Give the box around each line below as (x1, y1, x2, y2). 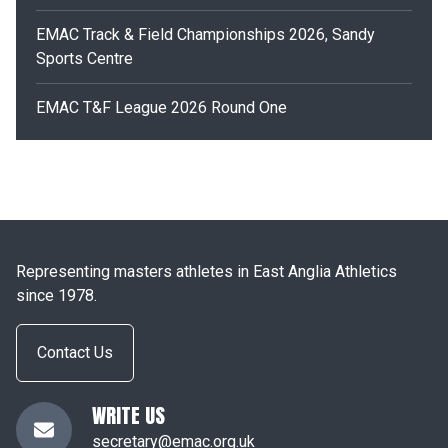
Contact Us (37, 343, 113, 362)
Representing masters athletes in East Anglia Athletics (16, 262, 397, 281)
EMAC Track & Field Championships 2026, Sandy (36, 25, 375, 44)
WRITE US (92, 400, 165, 431)
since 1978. (16, 286, 97, 305)
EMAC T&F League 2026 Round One (36, 98, 287, 117)
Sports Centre (36, 49, 133, 68)
